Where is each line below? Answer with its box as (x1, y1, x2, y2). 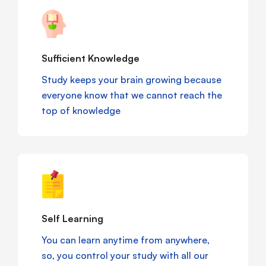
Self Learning (42, 213, 103, 225)
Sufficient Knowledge (42, 52, 140, 65)
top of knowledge (42, 104, 121, 117)
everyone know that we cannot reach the (42, 89, 222, 102)
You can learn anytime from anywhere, (42, 234, 210, 246)
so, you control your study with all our (42, 249, 208, 262)
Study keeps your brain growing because (42, 74, 221, 86)
